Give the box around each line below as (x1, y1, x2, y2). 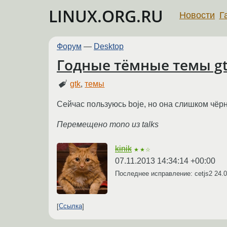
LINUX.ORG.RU (49, 5, 163, 27)
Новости (179, 10, 215, 20)
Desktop (94, 42, 124, 51)
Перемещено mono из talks (57, 120, 159, 129)
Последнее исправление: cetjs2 (115, 169, 214, 177)
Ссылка (59, 202, 82, 210)
